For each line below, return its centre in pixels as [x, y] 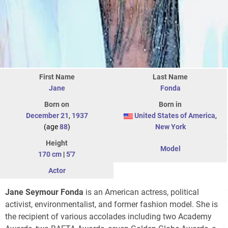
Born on [57, 105]
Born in [170, 105]
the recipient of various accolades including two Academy [108, 217]
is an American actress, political [141, 192]
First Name [57, 77]
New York [170, 127]
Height [57, 143]
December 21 [47, 116]
